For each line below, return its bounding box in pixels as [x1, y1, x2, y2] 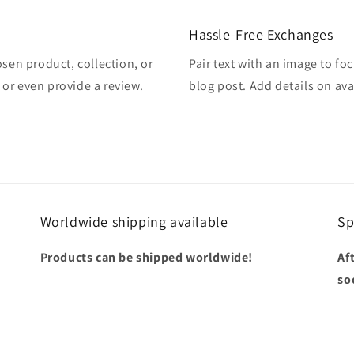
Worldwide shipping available [40, 213, 228, 231]
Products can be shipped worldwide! [40, 249, 254, 265]
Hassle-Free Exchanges [189, 24, 333, 43]
